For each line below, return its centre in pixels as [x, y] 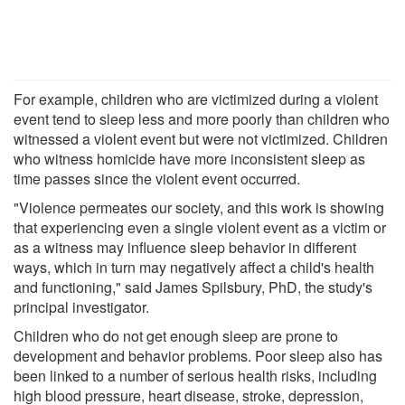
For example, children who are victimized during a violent [196, 99]
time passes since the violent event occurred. [157, 178]
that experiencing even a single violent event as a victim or [200, 227]
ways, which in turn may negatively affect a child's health [194, 267]
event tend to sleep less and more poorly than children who [202, 118]
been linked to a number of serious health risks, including [195, 375]
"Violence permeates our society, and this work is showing [199, 207]
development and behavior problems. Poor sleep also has [198, 355]
